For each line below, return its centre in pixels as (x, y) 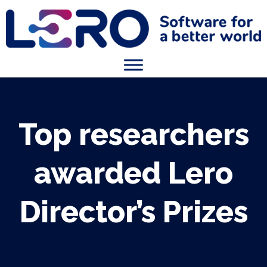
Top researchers (133, 134)
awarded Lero (133, 173)
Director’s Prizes (133, 212)
